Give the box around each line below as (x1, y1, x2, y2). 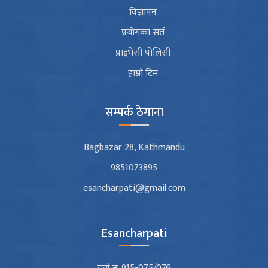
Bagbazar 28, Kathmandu (83, 139, 185, 156)
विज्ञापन (129, 4, 157, 21)
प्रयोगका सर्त (121, 25, 165, 41)
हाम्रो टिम (128, 65, 158, 82)
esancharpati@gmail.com (83, 180, 185, 197)
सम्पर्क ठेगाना (105, 102, 163, 123)
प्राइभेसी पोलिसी (115, 45, 170, 62)
